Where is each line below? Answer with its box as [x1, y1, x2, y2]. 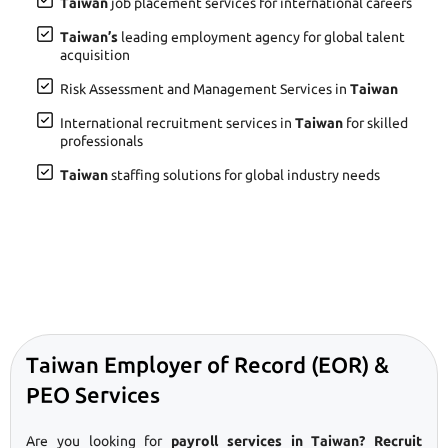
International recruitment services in [60, 114, 295, 131]
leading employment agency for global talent [118, 28, 405, 45]
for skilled [343, 114, 408, 131]
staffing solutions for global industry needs [108, 166, 380, 183]
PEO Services [26, 381, 160, 407]
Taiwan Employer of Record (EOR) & [26, 351, 389, 377]
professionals [60, 132, 143, 149]
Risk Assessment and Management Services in [60, 80, 350, 97]
